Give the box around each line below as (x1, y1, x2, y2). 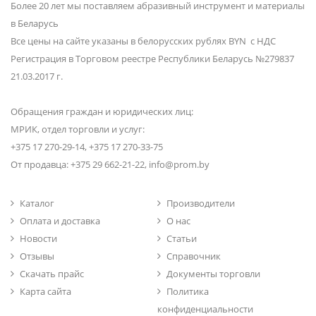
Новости (20, 232, 57, 245)
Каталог (20, 197, 54, 209)
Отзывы (20, 250, 54, 262)
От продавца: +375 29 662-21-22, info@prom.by (11, 158, 209, 171)
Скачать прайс (20, 267, 84, 280)
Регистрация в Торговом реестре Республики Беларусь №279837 (11, 52, 294, 65)
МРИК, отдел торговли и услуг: (11, 123, 145, 135)
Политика (166, 285, 209, 298)
